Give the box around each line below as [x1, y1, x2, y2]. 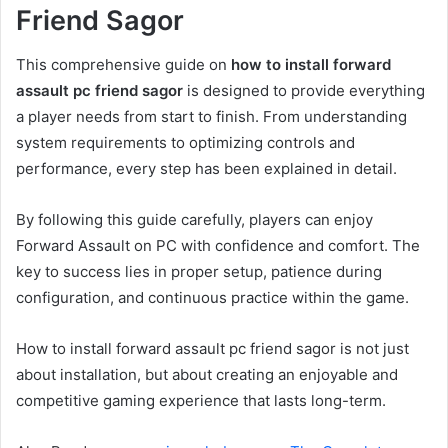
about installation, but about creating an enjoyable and [16, 365, 398, 385]
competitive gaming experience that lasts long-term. [16, 391, 386, 411]
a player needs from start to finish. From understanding [16, 107, 407, 127]
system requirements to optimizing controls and [16, 133, 355, 153]
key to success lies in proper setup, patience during [16, 262, 382, 282]
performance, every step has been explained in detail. [16, 159, 397, 179]
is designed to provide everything [183, 81, 425, 101]
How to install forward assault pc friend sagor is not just [16, 339, 409, 359]
